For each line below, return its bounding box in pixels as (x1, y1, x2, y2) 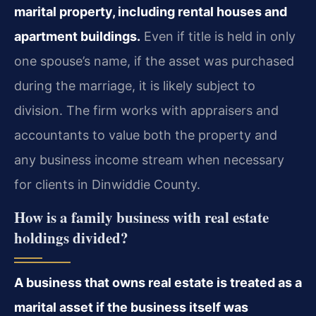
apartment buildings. (14, 29, 140, 44)
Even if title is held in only (140, 29, 296, 44)
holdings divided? (14, 226, 128, 248)
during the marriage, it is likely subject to (14, 78, 255, 94)
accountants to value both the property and (14, 128, 277, 143)
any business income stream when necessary (14, 152, 284, 168)
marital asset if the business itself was (14, 299, 248, 315)
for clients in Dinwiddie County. (14, 177, 200, 193)
